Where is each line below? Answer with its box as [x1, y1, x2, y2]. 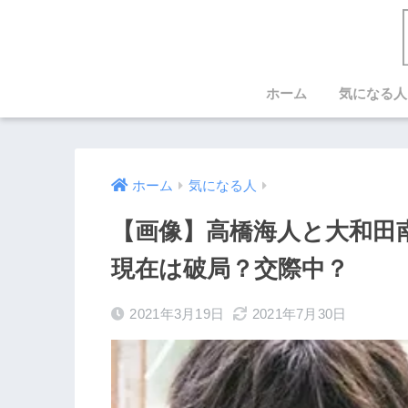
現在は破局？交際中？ [111, 256, 349, 282]
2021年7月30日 [251, 306, 347, 322]
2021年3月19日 [129, 306, 225, 322]
